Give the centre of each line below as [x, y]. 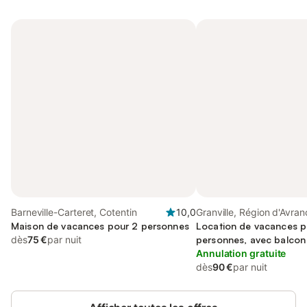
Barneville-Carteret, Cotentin [74, 212]
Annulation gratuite [241, 253]
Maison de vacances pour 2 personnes [100, 226]
